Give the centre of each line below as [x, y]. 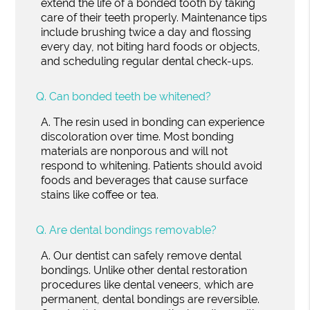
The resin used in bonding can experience [159, 122]
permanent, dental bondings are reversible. [151, 299]
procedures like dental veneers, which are [147, 284]
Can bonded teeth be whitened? [130, 96]
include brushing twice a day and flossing [146, 32]
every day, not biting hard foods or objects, [151, 46]
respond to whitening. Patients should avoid [152, 165]
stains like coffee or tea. [100, 194]
